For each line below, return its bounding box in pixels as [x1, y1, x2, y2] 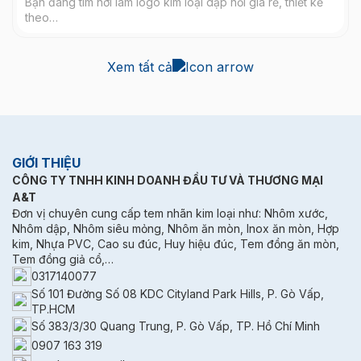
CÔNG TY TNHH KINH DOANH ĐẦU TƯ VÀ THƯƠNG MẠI [12, 172, 323, 187]
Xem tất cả [107, 58, 172, 75]
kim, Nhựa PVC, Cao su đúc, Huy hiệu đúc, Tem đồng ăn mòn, [12, 236, 339, 251]
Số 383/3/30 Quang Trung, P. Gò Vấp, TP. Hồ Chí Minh [31, 319, 320, 334]
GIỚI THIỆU [12, 154, 81, 171]
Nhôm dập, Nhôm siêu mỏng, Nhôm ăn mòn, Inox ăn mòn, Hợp [12, 221, 339, 235]
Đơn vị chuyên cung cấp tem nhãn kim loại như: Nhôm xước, [12, 205, 328, 220]
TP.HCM [31, 301, 75, 316]
